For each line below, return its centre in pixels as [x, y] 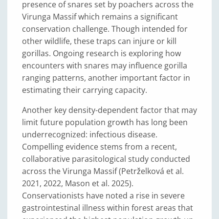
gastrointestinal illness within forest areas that [108, 208]
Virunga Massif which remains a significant [100, 17]
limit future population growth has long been [105, 122]
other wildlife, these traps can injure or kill [99, 41]
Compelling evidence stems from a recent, [99, 147]
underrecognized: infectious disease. [90, 134]
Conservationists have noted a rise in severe [103, 196]
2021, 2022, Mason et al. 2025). [78, 183]
